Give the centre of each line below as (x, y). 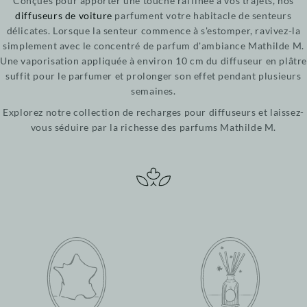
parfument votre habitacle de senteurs (202, 15)
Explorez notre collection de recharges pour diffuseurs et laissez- (153, 112)
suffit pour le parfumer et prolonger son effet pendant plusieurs (153, 75)
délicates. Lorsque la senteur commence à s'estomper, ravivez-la (153, 30)
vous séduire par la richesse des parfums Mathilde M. (153, 127)
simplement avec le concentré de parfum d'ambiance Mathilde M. (153, 45)
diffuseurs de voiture (64, 15)
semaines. (153, 90)
